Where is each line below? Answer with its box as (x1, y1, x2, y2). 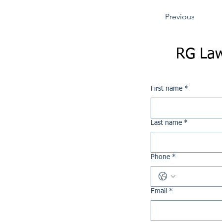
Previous (165, 12, 195, 21)
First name (151, 85, 182, 92)
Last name (151, 119, 182, 126)
